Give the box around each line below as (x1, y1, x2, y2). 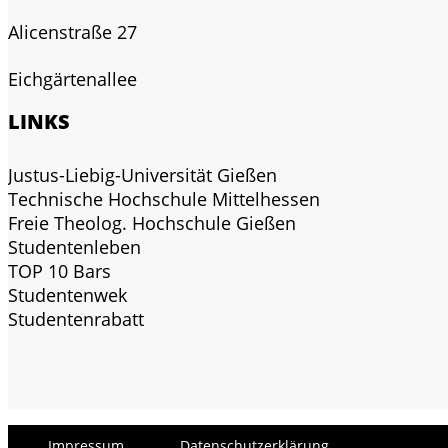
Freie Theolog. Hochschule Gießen (8, 210, 296, 235)
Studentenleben (8, 234, 141, 259)
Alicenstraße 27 (8, 19, 137, 44)
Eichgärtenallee (8, 66, 137, 91)
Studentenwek (8, 282, 127, 307)
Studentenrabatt (8, 306, 144, 331)
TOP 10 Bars (8, 258, 111, 283)
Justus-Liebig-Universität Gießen (8, 162, 277, 187)
